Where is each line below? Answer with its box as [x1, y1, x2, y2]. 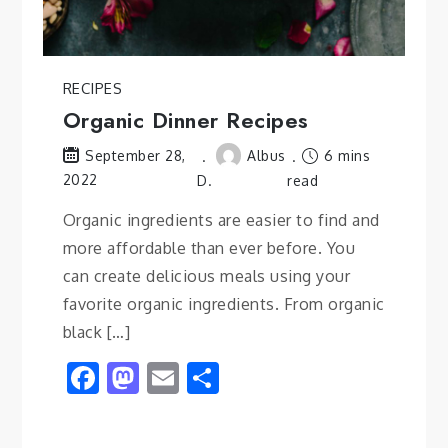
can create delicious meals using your [62, 265, 351, 286]
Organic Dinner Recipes [62, 103, 309, 136]
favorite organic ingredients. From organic [62, 293, 385, 314]
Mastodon [138, 356, 288, 398]
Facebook [98, 356, 239, 398]
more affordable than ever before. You [62, 237, 356, 258]
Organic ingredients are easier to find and [62, 209, 380, 230]
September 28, [85, 147, 186, 165]
